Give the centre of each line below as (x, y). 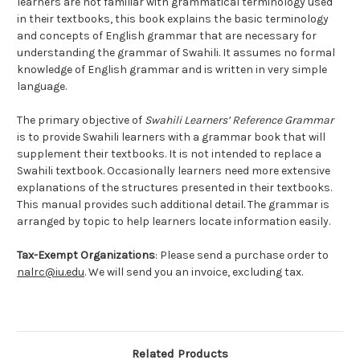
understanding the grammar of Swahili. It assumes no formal (176, 53)
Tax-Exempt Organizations (86, 256)
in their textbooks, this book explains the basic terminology (173, 19)
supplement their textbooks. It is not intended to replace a (169, 154)
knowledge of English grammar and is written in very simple (172, 70)
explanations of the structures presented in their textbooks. (174, 188)
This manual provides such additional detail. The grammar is (173, 205)
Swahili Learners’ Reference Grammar (239, 121)
